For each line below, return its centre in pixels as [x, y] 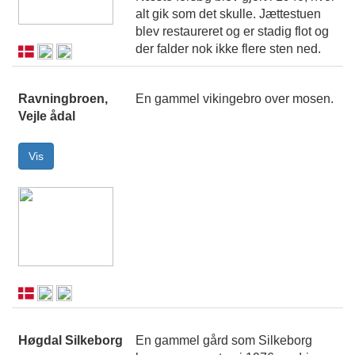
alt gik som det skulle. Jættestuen [228, 14]
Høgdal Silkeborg [71, 341]
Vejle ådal [47, 116]
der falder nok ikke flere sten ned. [228, 49]
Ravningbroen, [63, 99]
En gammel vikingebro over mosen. [235, 99]
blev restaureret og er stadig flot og [232, 32]
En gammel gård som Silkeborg [224, 341]
